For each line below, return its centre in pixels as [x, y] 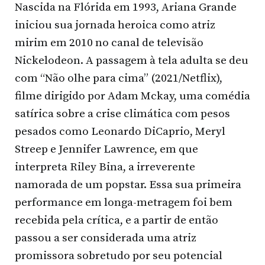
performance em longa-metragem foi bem [124, 202]
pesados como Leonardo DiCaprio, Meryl [120, 131]
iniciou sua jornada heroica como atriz [115, 25]
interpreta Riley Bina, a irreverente [105, 167]
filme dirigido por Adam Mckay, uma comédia [132, 96]
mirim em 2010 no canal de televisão [109, 43]
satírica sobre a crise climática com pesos [122, 114]
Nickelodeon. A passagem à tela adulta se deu [132, 60]
